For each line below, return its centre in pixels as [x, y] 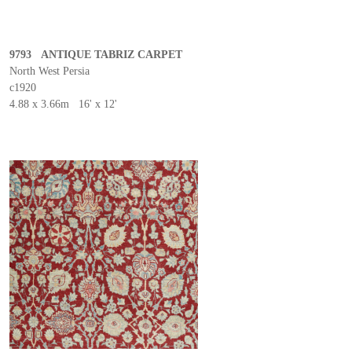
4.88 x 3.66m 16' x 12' [63, 104]
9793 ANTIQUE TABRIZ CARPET [96, 55]
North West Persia [49, 71]
